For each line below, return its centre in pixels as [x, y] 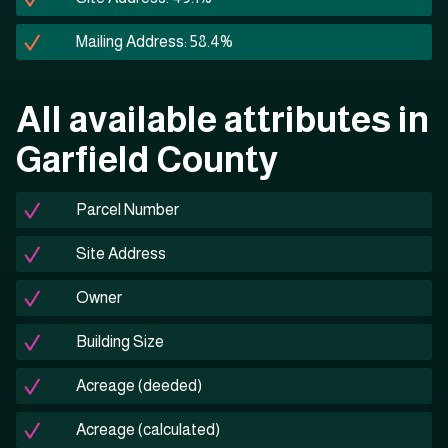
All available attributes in [222, 120]
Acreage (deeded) [139, 386]
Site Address [121, 254]
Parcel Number [127, 210]
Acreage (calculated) [148, 430]
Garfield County [147, 160]
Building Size [120, 342]
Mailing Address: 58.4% [154, 42]
